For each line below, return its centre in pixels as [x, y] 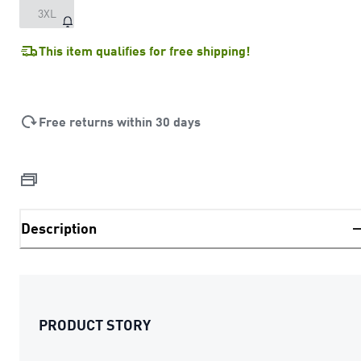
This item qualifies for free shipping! [145, 50]
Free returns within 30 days [120, 121]
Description [59, 228]
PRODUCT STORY [95, 324]
